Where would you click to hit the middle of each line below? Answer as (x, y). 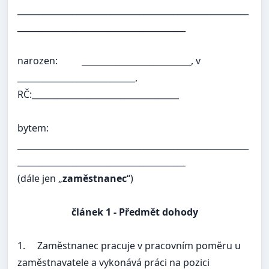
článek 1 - (94, 212)
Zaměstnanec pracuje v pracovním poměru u (139, 246)
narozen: (38, 61)
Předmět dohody (157, 212)
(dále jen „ (40, 179)
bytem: (33, 128)
